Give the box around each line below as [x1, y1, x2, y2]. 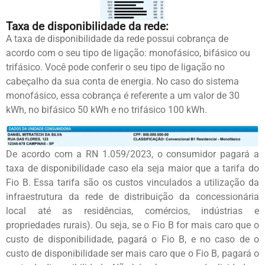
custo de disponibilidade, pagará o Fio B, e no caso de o [6, 234, 259, 245]
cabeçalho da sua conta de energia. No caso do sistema [6, 75, 239, 87]
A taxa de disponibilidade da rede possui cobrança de [6, 33, 228, 44]
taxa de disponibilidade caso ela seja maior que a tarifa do [6, 163, 259, 174]
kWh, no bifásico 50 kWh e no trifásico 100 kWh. [6, 104, 207, 115]
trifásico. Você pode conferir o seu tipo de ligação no [6, 61, 225, 73]
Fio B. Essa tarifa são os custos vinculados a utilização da [6, 177, 259, 189]
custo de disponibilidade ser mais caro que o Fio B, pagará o [6, 248, 259, 260]
